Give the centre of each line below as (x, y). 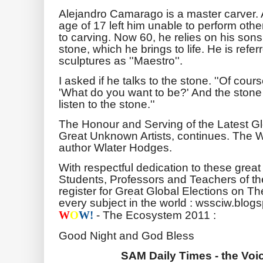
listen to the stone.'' (107, 104)
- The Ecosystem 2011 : (155, 215)
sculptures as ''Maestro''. (121, 60)
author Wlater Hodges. (115, 147)
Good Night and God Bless (127, 235)
